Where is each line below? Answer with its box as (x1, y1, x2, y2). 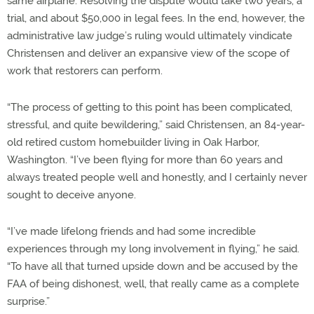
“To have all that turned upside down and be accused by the (7, 259, 298, 273)
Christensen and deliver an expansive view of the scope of (7, 46, 289, 60)
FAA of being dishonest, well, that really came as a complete (7, 277, 299, 290)
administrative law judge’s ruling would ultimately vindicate (7, 29, 292, 42)
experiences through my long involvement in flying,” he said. (7, 242, 299, 255)
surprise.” (7, 294, 50, 308)
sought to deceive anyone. (7, 188, 136, 201)
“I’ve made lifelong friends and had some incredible (7, 224, 256, 238)
